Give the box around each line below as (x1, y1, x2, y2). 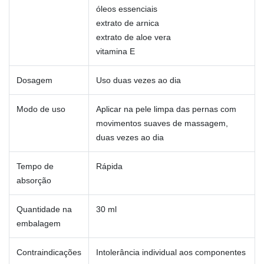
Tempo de (16, 161, 54, 171)
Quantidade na (16, 204, 72, 214)
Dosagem (16, 75, 52, 85)
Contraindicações (16, 247, 81, 258)
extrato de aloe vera (96, 32, 171, 42)
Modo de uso (16, 104, 65, 114)
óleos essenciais (96, 4, 157, 14)
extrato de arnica (96, 18, 159, 28)
